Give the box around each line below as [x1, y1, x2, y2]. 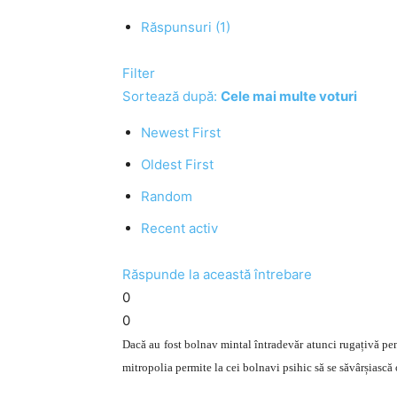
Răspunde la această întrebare [122, 266, 312, 283]
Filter [122, 65, 155, 82]
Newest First [141, 124, 221, 141]
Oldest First [141, 156, 214, 173]
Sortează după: [122, 88, 221, 105]
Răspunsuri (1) [141, 19, 230, 35]
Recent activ [141, 220, 218, 237]
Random [141, 188, 192, 205]
